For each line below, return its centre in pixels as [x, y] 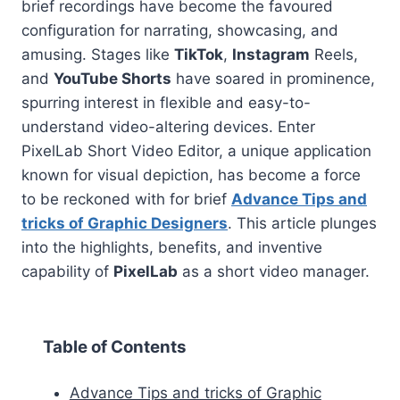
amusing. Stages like [98, 54]
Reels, [334, 54]
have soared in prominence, [273, 78]
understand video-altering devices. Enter [168, 126]
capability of [67, 271]
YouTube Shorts [112, 78]
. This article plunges [302, 223]
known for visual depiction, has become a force [191, 175]
